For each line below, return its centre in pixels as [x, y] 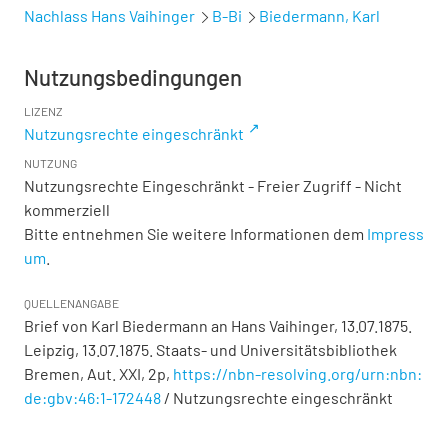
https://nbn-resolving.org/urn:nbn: [297, 373]
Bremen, [55, 373]
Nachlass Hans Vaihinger [109, 15]
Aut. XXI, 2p [126, 373]
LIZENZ [43, 110]
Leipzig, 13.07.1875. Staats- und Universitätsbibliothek [210, 349]
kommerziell [67, 209]
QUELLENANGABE [71, 302]
